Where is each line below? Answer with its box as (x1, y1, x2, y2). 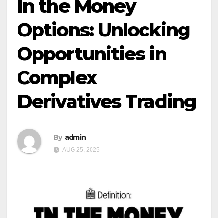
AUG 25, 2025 (61, 146, 100, 153)
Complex (17, 66, 96, 89)
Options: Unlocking (17, 18, 190, 41)
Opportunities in (17, 42, 166, 65)
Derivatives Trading (17, 90, 196, 113)
